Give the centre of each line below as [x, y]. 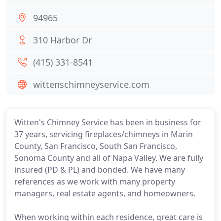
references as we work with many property [95, 182]
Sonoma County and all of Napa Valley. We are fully [109, 158]
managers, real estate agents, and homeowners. [105, 193]
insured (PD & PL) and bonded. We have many [100, 170]
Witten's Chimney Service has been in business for [108, 122]
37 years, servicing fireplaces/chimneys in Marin [104, 134]
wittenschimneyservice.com [91, 84]
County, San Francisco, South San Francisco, [96, 146]
